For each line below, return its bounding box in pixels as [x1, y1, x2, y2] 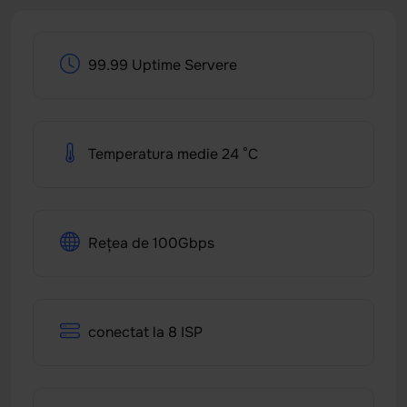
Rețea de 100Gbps [88, 233, 214, 253]
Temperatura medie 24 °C [88, 144, 258, 164]
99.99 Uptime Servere [88, 55, 237, 74]
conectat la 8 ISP [88, 322, 203, 342]
